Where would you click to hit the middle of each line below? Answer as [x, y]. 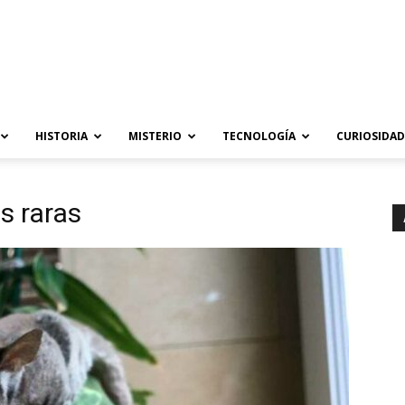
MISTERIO [155, 136]
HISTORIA [61, 136]
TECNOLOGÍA [259, 136]
